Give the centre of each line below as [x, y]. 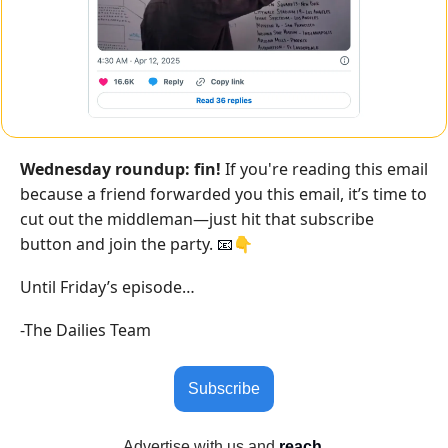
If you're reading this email [324, 168]
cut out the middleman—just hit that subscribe [197, 218]
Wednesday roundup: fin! [120, 168]
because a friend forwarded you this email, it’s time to [223, 193]
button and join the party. [118, 243]
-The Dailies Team [85, 329]
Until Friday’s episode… [107, 286]
